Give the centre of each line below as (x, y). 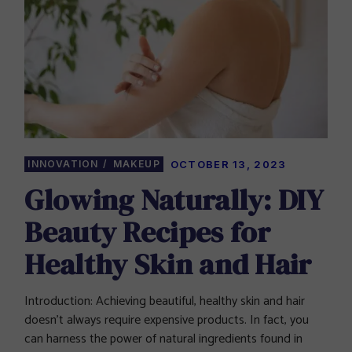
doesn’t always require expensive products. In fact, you (167, 321)
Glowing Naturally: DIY (173, 200)
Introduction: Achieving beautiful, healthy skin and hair (165, 302)
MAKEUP (136, 164)
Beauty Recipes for (148, 232)
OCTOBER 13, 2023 (228, 165)
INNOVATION (63, 164)
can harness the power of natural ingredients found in (164, 339)
